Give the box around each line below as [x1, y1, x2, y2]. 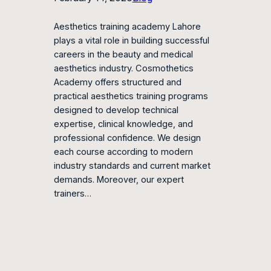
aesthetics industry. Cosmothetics [53, 63, 194, 74]
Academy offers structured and [53, 77, 181, 88]
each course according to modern [53, 146, 193, 158]
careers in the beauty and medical [53, 49, 193, 60]
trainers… [53, 188, 91, 200]
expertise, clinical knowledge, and [53, 119, 193, 130]
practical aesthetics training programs [53, 91, 208, 102]
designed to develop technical [53, 105, 178, 116]
